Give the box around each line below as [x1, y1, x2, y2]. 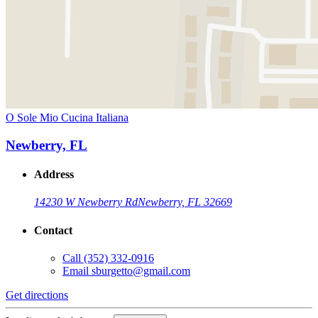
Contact [34, 224, 72, 236]
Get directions [6, 289, 68, 301]
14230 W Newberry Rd [34, 196, 138, 209]
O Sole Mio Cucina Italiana [6, 111, 128, 124]
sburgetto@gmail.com [92, 265, 190, 277]
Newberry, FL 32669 [138, 196, 232, 209]
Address [34, 168, 74, 181]
